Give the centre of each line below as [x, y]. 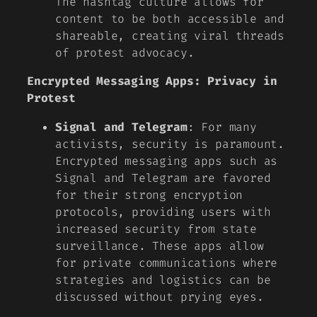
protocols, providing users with [163, 212]
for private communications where [167, 263]
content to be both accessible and [170, 19]
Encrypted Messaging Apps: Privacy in [152, 81]
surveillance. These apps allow [160, 246]
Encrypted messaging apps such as [167, 161]
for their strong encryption [149, 195]
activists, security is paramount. [170, 144]
